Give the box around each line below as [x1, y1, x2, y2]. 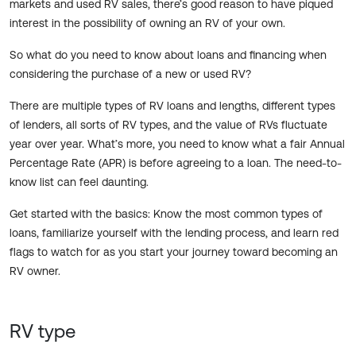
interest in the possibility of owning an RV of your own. [10, 17, 285, 30]
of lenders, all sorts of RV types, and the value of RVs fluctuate [10, 118, 327, 132]
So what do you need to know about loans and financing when [10, 48, 327, 62]
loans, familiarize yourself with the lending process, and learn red [10, 226, 339, 240]
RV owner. [10, 265, 60, 278]
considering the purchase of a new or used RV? [10, 68, 251, 81]
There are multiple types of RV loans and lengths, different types [10, 99, 335, 113]
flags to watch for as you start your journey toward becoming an [10, 246, 338, 259]
